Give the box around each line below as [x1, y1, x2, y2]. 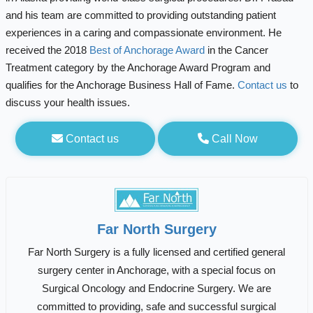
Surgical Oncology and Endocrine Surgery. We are [42, 282, 271, 295]
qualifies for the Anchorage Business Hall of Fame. [5, 78, 238, 91]
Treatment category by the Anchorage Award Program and [5, 61, 270, 73]
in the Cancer [204, 43, 268, 56]
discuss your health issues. [5, 96, 130, 108]
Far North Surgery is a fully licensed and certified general [28, 246, 285, 259]
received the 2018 [5, 43, 89, 56]
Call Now [209, 132, 258, 145]
